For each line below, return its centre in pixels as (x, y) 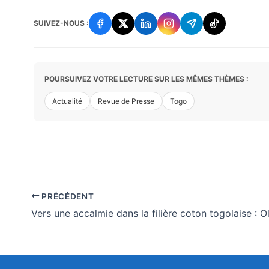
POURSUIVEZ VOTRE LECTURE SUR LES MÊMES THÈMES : (147, 79)
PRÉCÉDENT (67, 196)
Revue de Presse (126, 101)
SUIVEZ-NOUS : (61, 23)
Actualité (67, 101)
